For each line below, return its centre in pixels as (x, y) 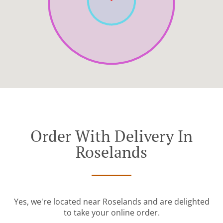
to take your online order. (111, 213)
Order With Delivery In (111, 136)
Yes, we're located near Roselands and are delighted (111, 202)
